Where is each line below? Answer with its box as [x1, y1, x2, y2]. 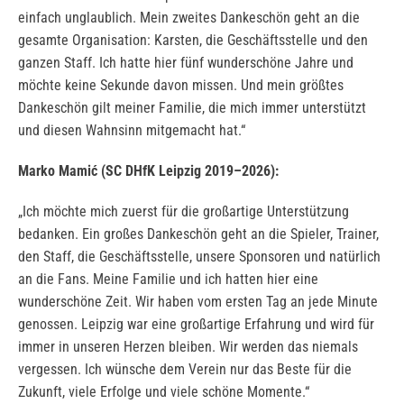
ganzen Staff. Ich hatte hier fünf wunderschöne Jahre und [18, 54, 353, 72]
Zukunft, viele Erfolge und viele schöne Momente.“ [18, 383, 309, 401]
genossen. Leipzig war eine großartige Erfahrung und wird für [18, 316, 374, 334]
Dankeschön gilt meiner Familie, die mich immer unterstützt [18, 99, 366, 117]
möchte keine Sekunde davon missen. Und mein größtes [18, 77, 344, 95]
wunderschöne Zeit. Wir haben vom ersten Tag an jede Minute [18, 293, 378, 311]
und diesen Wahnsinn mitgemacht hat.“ [18, 122, 245, 140]
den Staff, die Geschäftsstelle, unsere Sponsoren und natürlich [18, 248, 381, 266]
